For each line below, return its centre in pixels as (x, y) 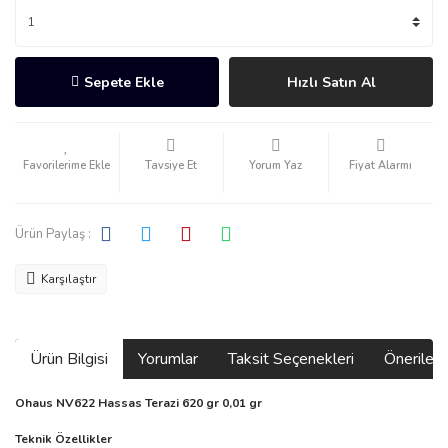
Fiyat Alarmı (381, 165)
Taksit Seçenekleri (291, 359)
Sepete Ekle (123, 82)
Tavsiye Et (171, 165)
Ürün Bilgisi (69, 359)
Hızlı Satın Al (331, 82)
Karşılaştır (68, 279)
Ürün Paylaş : (53, 233)
